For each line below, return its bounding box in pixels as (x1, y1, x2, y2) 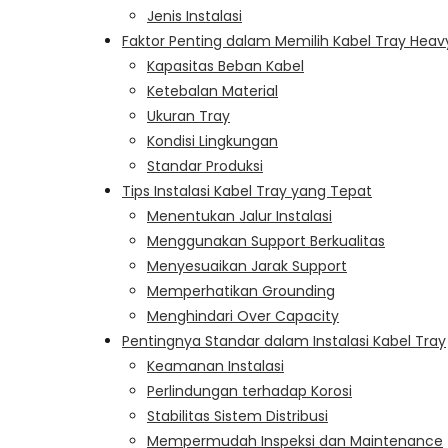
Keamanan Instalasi (147, 355, 284, 376)
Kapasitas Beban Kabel (147, 55, 304, 76)
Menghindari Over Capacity (147, 305, 339, 326)
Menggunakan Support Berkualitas (147, 230, 385, 251)
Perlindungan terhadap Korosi (147, 380, 352, 401)
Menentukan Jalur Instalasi (147, 205, 332, 226)
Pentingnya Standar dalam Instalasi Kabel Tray (122, 330, 446, 351)
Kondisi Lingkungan (147, 130, 278, 151)
